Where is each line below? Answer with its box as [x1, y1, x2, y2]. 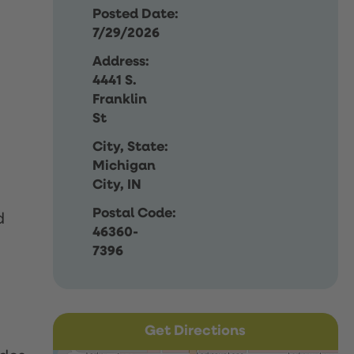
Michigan [92, 158, 156, 173]
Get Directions [145, 324, 247, 339]
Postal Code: [92, 205, 177, 220]
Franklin [92, 92, 148, 107]
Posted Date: [92, 6, 179, 21]
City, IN [92, 177, 142, 192]
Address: [92, 54, 150, 69]
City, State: [92, 139, 169, 154]
